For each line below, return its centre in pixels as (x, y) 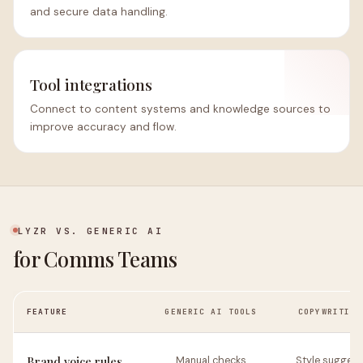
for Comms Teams (95, 258)
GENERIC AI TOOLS (211, 312)
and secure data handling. (99, 12)
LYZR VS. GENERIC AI (90, 231)
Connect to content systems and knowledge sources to (180, 109)
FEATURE (47, 312)
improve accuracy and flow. (103, 127)
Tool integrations (91, 84)
